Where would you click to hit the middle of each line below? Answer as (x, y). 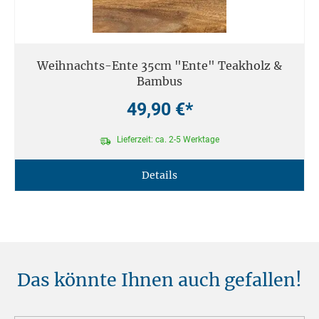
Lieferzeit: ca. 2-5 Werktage (167, 139)
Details (159, 176)
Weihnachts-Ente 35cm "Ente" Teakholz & (159, 66)
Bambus (159, 82)
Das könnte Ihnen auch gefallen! (159, 280)
